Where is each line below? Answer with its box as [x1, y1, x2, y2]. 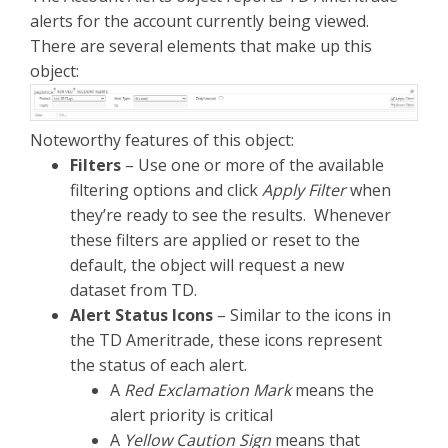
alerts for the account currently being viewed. [30, 9, 373, 32]
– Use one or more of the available [121, 154, 384, 177]
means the [291, 379, 374, 402]
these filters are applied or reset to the [70, 229, 360, 252]
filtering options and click [70, 179, 262, 202]
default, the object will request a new [70, 254, 344, 277]
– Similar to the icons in [213, 304, 391, 327]
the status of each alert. [70, 354, 247, 377]
